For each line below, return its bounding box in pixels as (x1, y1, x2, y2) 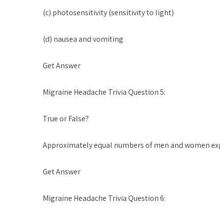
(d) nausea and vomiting (43, 34, 123, 44)
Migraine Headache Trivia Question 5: (43, 87, 165, 97)
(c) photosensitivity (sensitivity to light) (43, 7, 174, 18)
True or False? (43, 113, 89, 124)
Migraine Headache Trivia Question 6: (43, 193, 165, 203)
